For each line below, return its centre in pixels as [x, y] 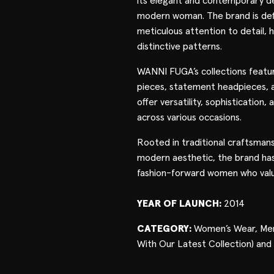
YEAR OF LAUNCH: [180, 204]
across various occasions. [189, 118]
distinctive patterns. [179, 47]
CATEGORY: [165, 229]
